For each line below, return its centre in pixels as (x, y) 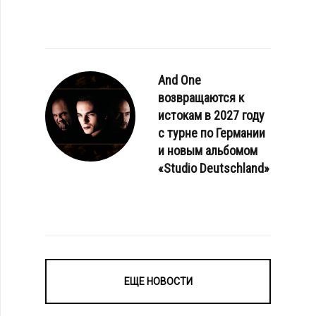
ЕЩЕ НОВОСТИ (158, 281)
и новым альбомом (208, 151)
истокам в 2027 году (211, 115)
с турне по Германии (212, 133)
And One (180, 80)
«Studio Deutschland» (214, 168)
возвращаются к (201, 98)
